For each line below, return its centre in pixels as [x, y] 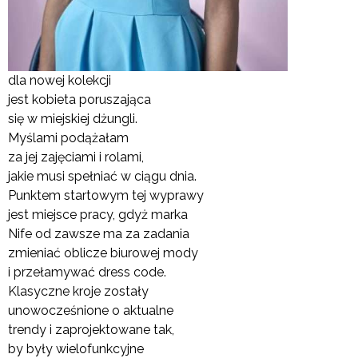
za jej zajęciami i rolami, [76, 157]
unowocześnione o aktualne [91, 311]
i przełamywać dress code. [87, 272]
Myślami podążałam [68, 138]
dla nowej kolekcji [60, 81]
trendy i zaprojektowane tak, [91, 330]
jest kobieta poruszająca [80, 100]
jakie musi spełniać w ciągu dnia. [102, 177]
